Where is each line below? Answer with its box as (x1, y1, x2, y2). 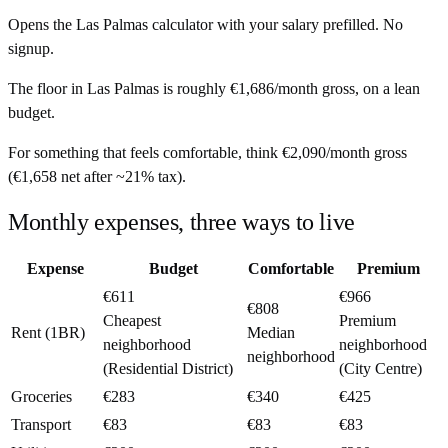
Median (247, 324, 295, 342)
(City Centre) (339, 360, 422, 378)
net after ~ (61, 167, 125, 185)
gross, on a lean (322, 79, 420, 97)
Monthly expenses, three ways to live (8, 208, 356, 235)
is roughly (159, 79, 226, 97)
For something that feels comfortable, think (8, 143, 278, 161)
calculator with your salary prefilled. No (148, 15, 403, 33)
